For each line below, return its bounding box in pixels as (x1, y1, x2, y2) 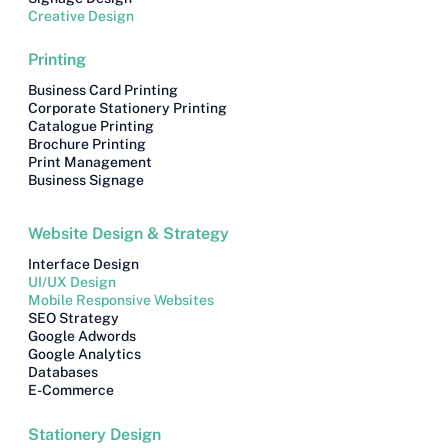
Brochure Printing (27, 136, 146, 153)
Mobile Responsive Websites (27, 292, 214, 309)
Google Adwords (27, 328, 136, 345)
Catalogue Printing (27, 118, 154, 135)
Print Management (27, 154, 152, 171)
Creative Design (27, 7, 134, 24)
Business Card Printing (27, 82, 178, 99)
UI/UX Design (27, 274, 116, 291)
